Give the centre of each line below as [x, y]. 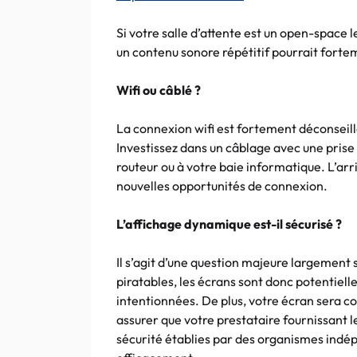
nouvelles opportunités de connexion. [222, 186]
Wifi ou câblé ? [159, 90]
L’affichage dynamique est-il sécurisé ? [229, 224]
